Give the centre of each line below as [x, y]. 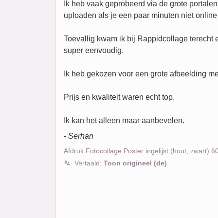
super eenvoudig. [94, 50]
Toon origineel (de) [135, 163]
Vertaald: [89, 163]
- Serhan [79, 136]
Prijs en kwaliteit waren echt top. [119, 97]
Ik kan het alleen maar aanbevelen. [124, 120]
